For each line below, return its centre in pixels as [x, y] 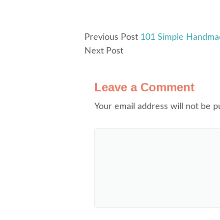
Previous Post [111, 37]
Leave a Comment [144, 87]
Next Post [104, 51]
